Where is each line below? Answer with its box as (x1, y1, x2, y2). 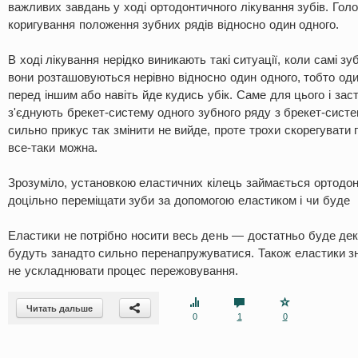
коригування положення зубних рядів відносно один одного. (8, 18, 340, 31)
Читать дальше (26, 304, 93, 313)
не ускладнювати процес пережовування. (8, 264, 239, 277)
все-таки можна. (8, 141, 97, 154)
